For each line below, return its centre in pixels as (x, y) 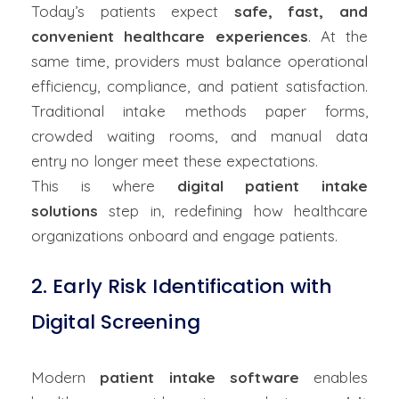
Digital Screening (116, 322)
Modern (66, 377)
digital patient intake (273, 186)
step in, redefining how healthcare (233, 211)
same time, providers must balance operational (199, 61)
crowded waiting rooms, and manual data (199, 136)
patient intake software (199, 377)
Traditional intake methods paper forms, (199, 111)
